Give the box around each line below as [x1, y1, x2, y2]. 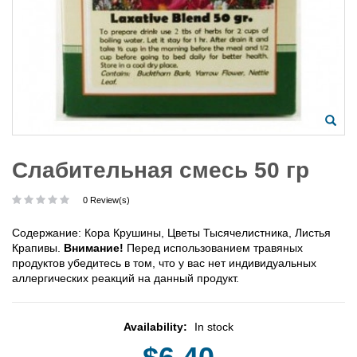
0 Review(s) [83, 194, 130, 205]
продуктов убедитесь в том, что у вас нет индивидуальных [12, 256, 316, 269]
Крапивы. [12, 241, 64, 254]
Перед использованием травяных [124, 241, 303, 254]
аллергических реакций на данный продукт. [12, 271, 239, 284]
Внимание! [64, 241, 124, 254]
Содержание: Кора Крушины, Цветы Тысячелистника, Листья [12, 226, 331, 239]
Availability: [124, 320, 190, 333]
